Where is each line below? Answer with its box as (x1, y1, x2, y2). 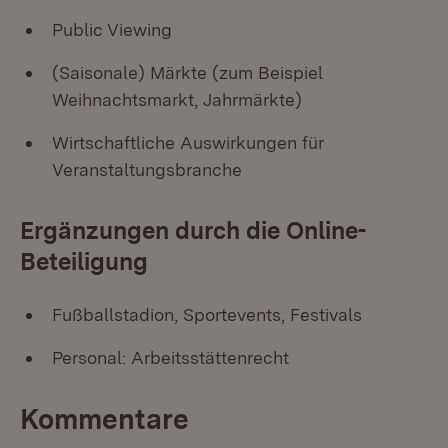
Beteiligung (20, 247, 148, 276)
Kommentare (20, 402, 189, 436)
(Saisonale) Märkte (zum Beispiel (52, 62, 323, 83)
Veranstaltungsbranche (52, 159, 242, 180)
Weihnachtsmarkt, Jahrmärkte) (52, 89, 302, 110)
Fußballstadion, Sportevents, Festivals (52, 304, 362, 325)
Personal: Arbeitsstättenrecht (52, 347, 289, 368)
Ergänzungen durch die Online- (20, 216, 366, 245)
